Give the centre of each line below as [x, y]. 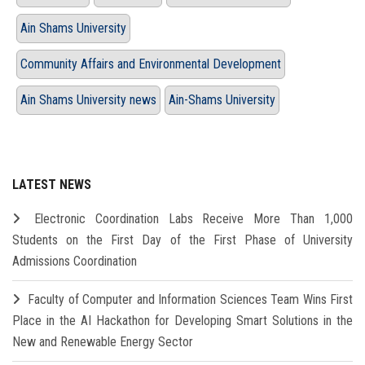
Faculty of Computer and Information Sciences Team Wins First [191, 300]
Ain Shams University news [88, 100]
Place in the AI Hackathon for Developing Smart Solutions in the [182, 321]
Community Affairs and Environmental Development [151, 64]
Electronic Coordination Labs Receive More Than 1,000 [193, 219]
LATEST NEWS [52, 185]
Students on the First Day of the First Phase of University [182, 240]
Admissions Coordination [75, 262]
